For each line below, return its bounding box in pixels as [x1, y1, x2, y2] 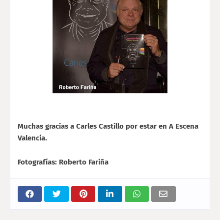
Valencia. [18, 133, 47, 142]
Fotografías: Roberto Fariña [18, 157, 109, 166]
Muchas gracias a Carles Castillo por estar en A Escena [18, 121, 198, 131]
